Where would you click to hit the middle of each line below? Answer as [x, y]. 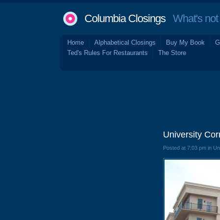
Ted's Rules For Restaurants [108, 53]
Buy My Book [185, 42]
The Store [172, 53]
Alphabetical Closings [125, 42]
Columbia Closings [125, 18]
